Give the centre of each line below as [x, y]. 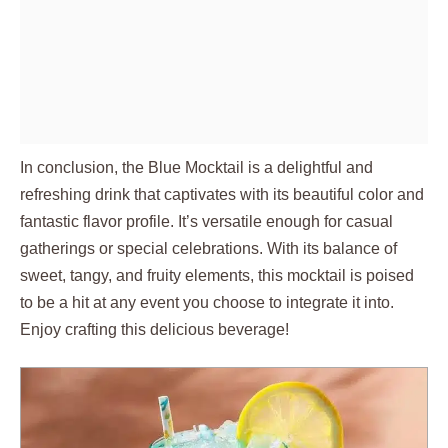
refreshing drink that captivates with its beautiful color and [222, 195]
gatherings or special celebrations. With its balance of [208, 249]
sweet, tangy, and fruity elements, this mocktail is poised [217, 276]
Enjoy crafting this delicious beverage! [154, 330]
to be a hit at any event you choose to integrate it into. [207, 303]
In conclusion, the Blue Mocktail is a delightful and [196, 168]
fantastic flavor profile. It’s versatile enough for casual [206, 222]
